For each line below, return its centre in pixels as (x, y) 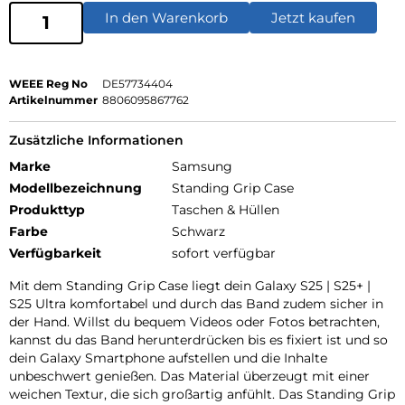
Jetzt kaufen (313, 17)
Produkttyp (47, 209)
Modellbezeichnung (75, 188)
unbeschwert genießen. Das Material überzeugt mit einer (189, 376)
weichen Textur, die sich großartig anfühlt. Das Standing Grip (202, 394)
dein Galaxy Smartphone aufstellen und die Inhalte (168, 358)
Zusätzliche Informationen (96, 140)
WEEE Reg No (48, 83)
